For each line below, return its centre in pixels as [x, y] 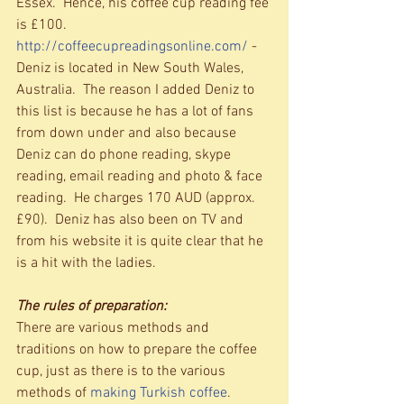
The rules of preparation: [92, 307]
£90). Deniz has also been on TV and [132, 220]
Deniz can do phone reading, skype [125, 156]
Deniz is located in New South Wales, [132, 69]
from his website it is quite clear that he [142, 242]
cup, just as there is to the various [123, 372]
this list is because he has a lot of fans [137, 112]
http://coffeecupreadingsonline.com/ [132, 47]
